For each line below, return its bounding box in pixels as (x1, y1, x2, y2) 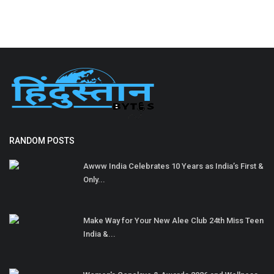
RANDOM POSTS (9, 135, 75, 146)
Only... (83, 174, 105, 184)
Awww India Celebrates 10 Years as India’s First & (83, 161, 264, 171)
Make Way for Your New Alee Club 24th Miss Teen (83, 215, 264, 225)
